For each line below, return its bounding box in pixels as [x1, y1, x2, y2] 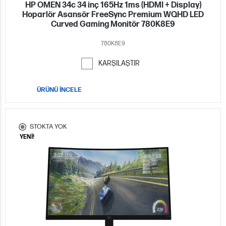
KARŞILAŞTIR [98, 59, 140, 68]
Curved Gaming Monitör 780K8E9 [51, 19, 175, 29]
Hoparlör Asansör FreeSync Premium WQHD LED [22, 10, 204, 20]
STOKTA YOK [30, 122, 67, 131]
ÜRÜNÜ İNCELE [36, 85, 82, 94]
